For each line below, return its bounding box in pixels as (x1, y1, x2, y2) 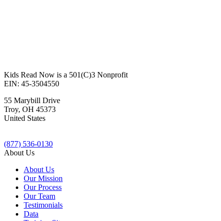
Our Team (24, 192, 55, 201)
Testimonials (24, 201, 63, 210)
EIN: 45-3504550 (4, 79, 59, 88)
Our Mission (24, 174, 63, 183)
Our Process (24, 183, 62, 192)
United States (4, 114, 45, 123)
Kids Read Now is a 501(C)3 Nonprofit (4, 71, 128, 79)
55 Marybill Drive (4, 96, 60, 105)
